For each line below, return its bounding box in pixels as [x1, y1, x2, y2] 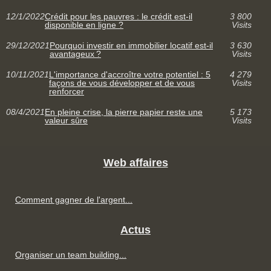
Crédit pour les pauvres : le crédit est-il [45, 11, 192, 21]
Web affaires [103, 156, 168, 169]
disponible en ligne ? [45, 19, 123, 30]
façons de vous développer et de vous [49, 77, 195, 88]
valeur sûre [45, 115, 88, 125]
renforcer [49, 86, 84, 96]
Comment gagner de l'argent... [15, 194, 132, 204]
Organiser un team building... [15, 249, 126, 260]
